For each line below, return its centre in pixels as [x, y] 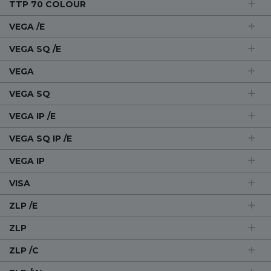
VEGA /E [27, 27]
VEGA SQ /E [35, 49]
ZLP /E [23, 206]
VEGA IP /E [32, 116]
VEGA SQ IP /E [41, 139]
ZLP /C [24, 250]
